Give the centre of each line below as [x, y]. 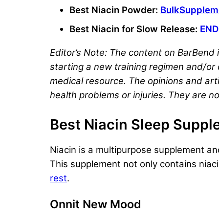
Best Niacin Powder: [115, 10]
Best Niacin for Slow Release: [135, 29]
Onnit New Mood [96, 204]
